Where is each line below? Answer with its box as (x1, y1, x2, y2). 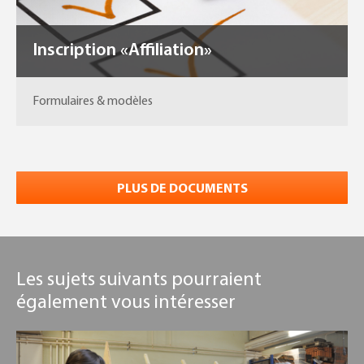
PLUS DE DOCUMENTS (116, 183, 248, 197)
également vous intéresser (16, 293, 236, 314)
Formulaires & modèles (32, 95, 153, 109)
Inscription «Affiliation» (32, 41, 212, 61)
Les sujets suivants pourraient (16, 271, 262, 291)
